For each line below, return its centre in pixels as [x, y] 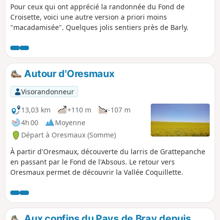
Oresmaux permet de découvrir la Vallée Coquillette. [97, 172]
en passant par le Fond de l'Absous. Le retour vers [93, 162]
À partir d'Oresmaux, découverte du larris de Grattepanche [108, 152]
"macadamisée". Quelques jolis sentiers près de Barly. [99, 27]
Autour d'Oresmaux [68, 73]
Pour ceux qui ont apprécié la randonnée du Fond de [97, 6]
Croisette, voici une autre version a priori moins [89, 17]
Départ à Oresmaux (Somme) [69, 135]
